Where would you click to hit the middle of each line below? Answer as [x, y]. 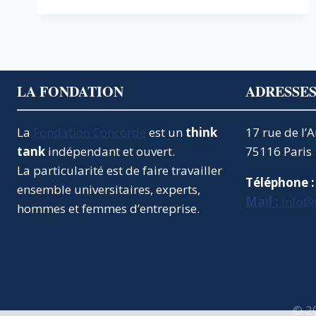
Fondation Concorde [90, 132]
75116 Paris [279, 151]
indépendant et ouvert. [110, 151]
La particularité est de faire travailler [120, 170]
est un [166, 132]
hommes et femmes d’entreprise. [108, 208]
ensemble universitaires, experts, [109, 189]
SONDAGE [153, 38]
